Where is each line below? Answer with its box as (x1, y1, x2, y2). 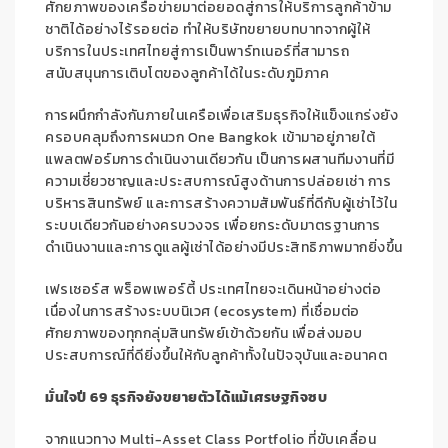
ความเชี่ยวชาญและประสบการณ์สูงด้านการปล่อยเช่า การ (45, 171, 391, 193)
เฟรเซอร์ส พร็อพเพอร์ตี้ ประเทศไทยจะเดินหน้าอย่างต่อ (45, 279, 381, 301)
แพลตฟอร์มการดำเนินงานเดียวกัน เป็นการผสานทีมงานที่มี (45, 149, 394, 171)
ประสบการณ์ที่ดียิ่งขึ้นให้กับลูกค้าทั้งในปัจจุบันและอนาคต (45, 345, 387, 367)
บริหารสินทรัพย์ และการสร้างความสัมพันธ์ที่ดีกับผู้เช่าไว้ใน (45, 193, 398, 215)
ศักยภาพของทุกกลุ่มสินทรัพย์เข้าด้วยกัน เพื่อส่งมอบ (45, 323, 363, 345)
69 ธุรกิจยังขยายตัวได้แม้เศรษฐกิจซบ (90, 387, 327, 409)
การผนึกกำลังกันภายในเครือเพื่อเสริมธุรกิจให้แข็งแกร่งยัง (45, 105, 398, 127)
